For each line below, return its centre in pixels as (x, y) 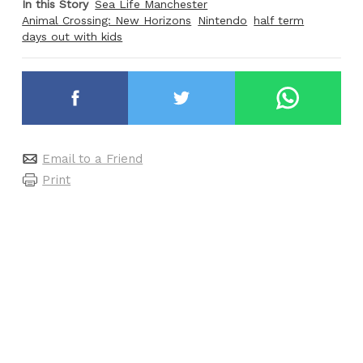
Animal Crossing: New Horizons (107, 21)
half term (279, 21)
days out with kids (73, 37)
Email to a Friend (93, 159)
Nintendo (223, 21)
